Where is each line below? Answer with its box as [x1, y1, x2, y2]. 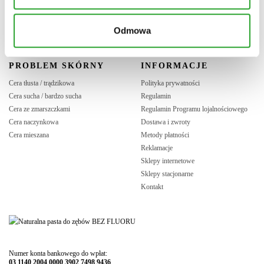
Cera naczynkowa [9, 117, 58, 126]
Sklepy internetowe [141, 156, 194, 165]
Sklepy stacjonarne [141, 169, 193, 178]
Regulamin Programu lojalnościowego [141, 104, 247, 113]
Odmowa [113, 25, 151, 36]
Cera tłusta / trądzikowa [9, 78, 74, 87]
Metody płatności [141, 130, 189, 139]
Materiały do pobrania [9, 29, 70, 38]
